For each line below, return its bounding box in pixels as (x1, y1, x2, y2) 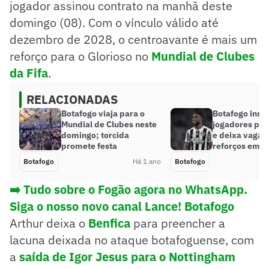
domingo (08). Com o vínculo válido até (10, 14, 219, 31)
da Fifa (10, 64, 48, 81)
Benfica (88, 214, 130, 231)
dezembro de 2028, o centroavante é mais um (10, 31, 257, 47)
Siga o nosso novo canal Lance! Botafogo (10, 198, 234, 214)
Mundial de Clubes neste (61, 118, 157, 130)
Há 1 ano (133, 156, 161, 166)
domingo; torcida (61, 129, 129, 141)
